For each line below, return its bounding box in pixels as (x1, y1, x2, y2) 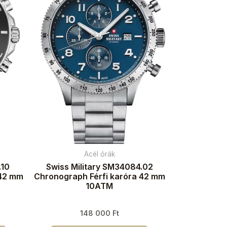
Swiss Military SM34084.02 (46, 162, 153, 172)
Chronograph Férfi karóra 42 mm (33, 171, 165, 182)
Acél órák (84, 150, 115, 159)
